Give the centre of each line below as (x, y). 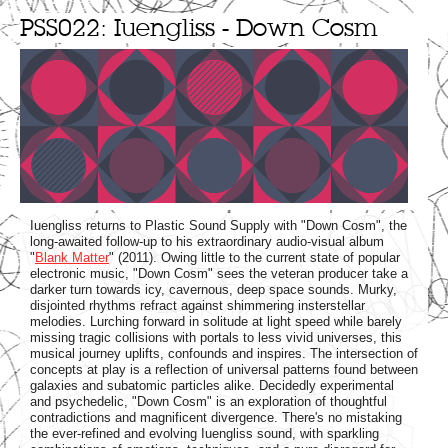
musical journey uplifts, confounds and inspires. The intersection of (224, 353)
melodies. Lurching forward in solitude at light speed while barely (216, 321)
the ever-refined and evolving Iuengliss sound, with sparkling (204, 433)
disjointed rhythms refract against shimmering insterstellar (197, 305)
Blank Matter (72, 257)
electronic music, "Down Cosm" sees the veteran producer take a (219, 273)
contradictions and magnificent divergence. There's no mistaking (216, 417)
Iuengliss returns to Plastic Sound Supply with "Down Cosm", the (218, 225)
